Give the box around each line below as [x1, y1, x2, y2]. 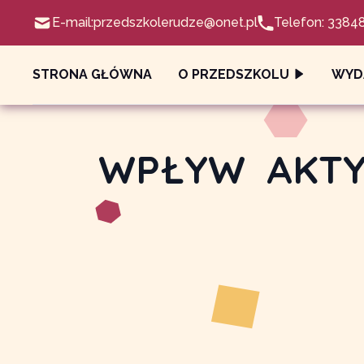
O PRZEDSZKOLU [178, 67, 289, 82]
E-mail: [52, 15, 93, 30]
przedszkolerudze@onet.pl [93, 15, 258, 30]
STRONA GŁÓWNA [32, 67, 152, 82]
